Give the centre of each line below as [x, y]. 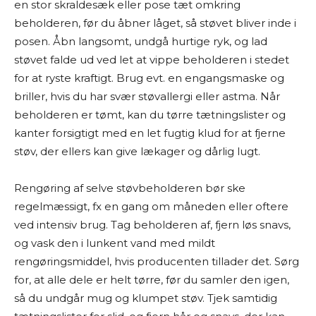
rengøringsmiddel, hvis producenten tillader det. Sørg [157, 261]
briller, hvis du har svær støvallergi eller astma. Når [147, 96]
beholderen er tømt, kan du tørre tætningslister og [150, 115]
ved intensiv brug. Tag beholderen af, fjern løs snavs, [152, 225]
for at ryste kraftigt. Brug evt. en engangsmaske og [149, 78]
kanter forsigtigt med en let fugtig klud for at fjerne [150, 133]
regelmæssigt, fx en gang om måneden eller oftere [151, 206]
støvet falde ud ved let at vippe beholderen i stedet [152, 60]
